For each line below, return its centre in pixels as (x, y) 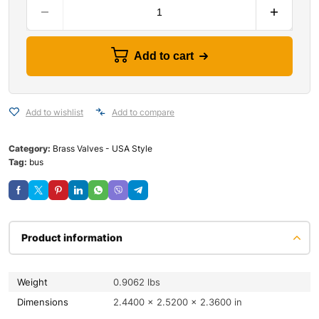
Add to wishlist (54, 112)
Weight (36, 282)
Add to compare (143, 112)
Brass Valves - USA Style (103, 148)
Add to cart (164, 56)
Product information (72, 237)
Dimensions (46, 302)
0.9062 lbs (137, 282)
